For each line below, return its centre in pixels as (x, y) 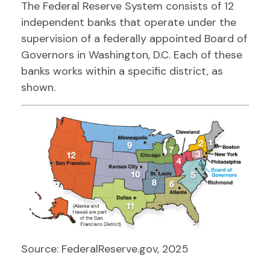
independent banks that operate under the (129, 22)
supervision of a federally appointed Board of (134, 39)
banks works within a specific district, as (122, 71)
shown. (38, 87)
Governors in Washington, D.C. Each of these (132, 55)
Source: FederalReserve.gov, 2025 (105, 249)
